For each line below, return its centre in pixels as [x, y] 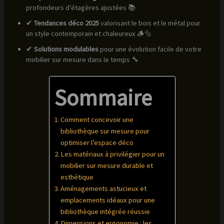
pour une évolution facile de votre [150, 49]
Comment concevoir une [97, 119]
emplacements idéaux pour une [108, 200]
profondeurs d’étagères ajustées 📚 [80, 7]
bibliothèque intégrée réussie [105, 211]
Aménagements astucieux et [104, 188]
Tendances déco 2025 [66, 23]
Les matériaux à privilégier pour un [113, 154]
